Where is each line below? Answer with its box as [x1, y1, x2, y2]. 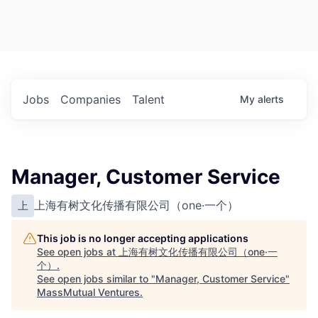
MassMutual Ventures [37, 286, 140, 299]
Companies [60, 92, 121, 107]
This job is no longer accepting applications [37, 232, 248, 245]
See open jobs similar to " [37, 273, 155, 285]
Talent [132, 92, 165, 107]
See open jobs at [37, 246, 119, 258]
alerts [258, 93, 284, 106]
